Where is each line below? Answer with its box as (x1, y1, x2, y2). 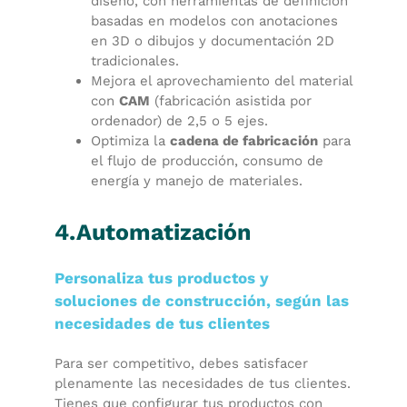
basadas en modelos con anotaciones (91, 13, 338, 29)
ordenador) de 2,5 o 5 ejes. (91, 113, 268, 129)
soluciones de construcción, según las (55, 292, 349, 310)
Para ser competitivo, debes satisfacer (55, 355, 308, 372)
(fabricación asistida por (150, 93, 312, 109)
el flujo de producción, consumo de (91, 153, 323, 169)
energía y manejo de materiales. (91, 173, 303, 189)
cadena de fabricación (170, 133, 318, 149)
